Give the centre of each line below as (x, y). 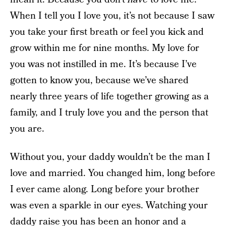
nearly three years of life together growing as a (109, 97)
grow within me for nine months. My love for (105, 48)
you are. (27, 129)
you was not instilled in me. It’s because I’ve (103, 64)
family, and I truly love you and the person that (109, 113)
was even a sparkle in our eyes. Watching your (109, 206)
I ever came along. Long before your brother (105, 189)
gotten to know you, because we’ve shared (99, 80)
